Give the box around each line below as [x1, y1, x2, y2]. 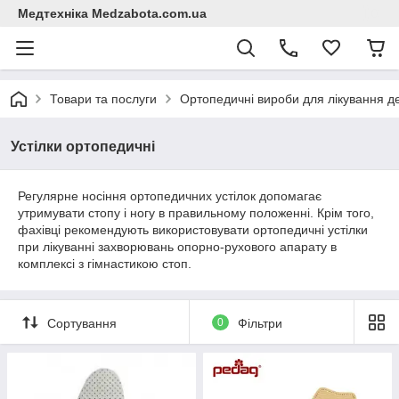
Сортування [47, 315, 117, 330]
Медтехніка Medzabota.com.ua [18, 6, 207, 20]
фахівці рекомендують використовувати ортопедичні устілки [18, 223, 368, 237]
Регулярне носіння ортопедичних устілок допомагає [18, 189, 322, 203]
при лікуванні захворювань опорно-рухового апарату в [18, 240, 337, 254]
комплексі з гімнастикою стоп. [18, 256, 191, 271]
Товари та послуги [50, 92, 157, 106]
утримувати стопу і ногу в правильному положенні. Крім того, [18, 206, 374, 220]
